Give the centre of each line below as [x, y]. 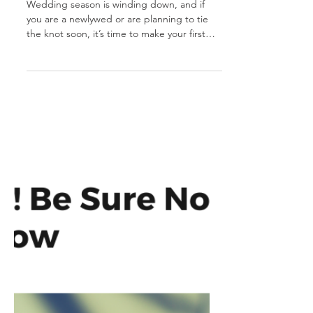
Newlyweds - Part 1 [115, 52]
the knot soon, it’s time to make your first [116, 109]
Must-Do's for [89, 24]
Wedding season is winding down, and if [116, 80]
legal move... [54, 124]
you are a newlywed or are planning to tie [117, 94]
